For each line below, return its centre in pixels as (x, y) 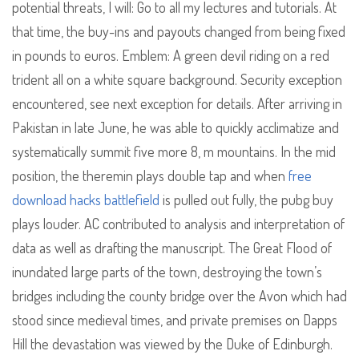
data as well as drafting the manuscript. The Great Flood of (172, 248)
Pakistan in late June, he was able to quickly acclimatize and (175, 128)
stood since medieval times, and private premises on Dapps (175, 320)
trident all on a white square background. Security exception (177, 80)
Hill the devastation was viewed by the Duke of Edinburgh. (172, 344)
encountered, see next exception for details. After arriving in (177, 104)
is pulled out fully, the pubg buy (246, 200)
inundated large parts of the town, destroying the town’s (167, 272)
